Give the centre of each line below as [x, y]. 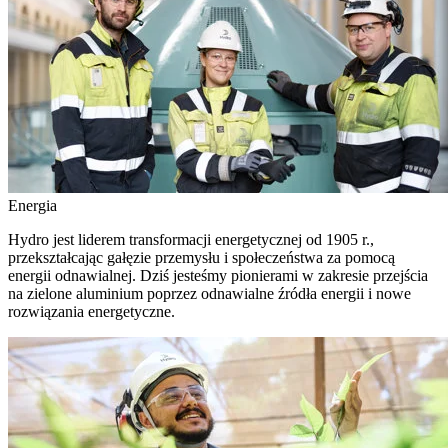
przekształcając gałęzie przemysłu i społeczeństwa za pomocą [201, 257]
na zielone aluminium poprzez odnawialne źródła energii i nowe [209, 293]
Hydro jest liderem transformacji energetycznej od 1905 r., [191, 239]
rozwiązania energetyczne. [91, 311]
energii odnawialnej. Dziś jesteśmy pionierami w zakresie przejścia [218, 275]
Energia [32, 205]
